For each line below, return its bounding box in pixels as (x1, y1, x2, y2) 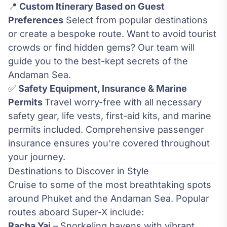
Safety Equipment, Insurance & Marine (18, 83, 187, 94)
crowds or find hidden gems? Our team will (8, 42, 195, 53)
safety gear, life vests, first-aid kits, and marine (8, 110, 211, 122)
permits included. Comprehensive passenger (8, 124, 204, 135)
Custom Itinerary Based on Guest (17, 1, 165, 12)
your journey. (8, 152, 65, 163)
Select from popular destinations (63, 15, 208, 26)
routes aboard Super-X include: (8, 207, 144, 218)
